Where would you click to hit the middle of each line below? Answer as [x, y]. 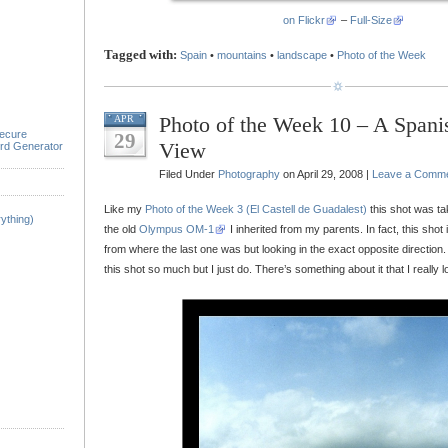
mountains [242, 55]
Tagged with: [140, 54]
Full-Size [371, 20]
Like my [124, 209]
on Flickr [304, 20]
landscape [302, 55]
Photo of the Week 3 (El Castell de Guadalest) [256, 209]
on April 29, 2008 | [326, 174]
